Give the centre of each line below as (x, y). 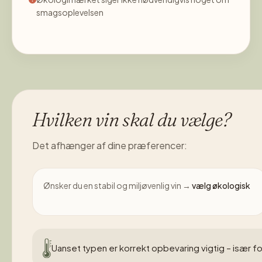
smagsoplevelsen (70, 12)
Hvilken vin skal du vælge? (132, 119)
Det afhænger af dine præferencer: (110, 145)
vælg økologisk (221, 185)
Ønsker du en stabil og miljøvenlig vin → (118, 185)
